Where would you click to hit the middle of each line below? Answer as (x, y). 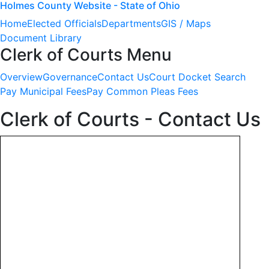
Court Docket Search (197, 77)
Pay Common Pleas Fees (142, 91)
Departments (131, 23)
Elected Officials (64, 23)
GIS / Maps (186, 23)
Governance (70, 77)
